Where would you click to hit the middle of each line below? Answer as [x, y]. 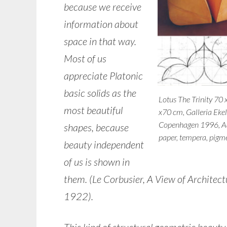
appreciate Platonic [103, 76]
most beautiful [93, 110]
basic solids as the [100, 93]
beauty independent [104, 145]
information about [101, 24]
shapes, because [96, 127]
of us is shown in [97, 162]
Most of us [85, 59]
